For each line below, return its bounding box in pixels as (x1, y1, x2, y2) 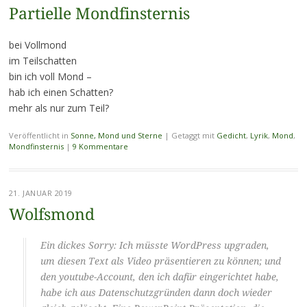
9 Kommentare (72, 140, 128, 151)
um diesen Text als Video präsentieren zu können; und (40, 255, 281, 267)
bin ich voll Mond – (8, 69, 92, 83)
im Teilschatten (8, 53, 77, 67)
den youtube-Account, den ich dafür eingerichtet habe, (40, 271, 279, 282)
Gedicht (216, 130, 246, 140)
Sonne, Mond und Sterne (70, 130, 162, 140)
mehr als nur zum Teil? (8, 101, 109, 114)
